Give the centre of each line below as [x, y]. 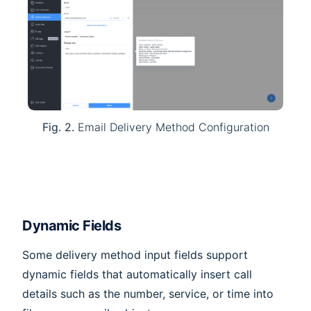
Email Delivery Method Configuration [171, 127]
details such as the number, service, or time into [148, 294]
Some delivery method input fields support [135, 255]
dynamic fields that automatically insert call [137, 275]
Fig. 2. [58, 127]
